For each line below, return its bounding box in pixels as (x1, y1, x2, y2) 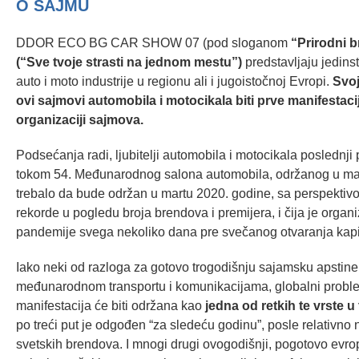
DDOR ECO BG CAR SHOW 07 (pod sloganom (16, 35, 291, 50)
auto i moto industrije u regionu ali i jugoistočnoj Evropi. (16, 74, 333, 88)
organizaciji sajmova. (16, 112, 143, 127)
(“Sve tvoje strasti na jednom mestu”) (16, 54, 242, 69)
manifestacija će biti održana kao (16, 298, 205, 313)
